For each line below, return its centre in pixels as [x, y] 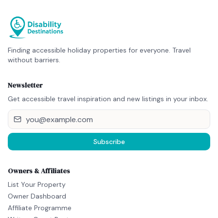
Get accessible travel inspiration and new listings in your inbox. [108, 99]
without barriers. [34, 60]
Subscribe [109, 142]
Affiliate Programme [40, 208]
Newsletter [25, 85]
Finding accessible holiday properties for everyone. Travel [99, 50]
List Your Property [37, 184]
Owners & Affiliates [39, 171]
